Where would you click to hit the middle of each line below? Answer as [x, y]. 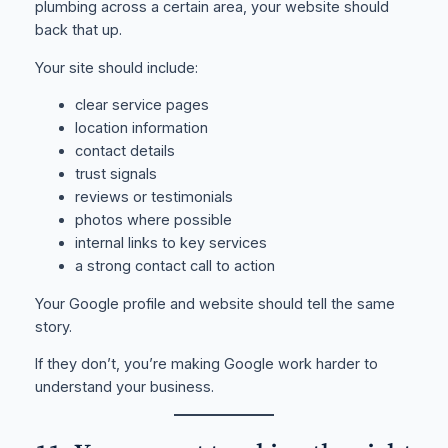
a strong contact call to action [174, 266]
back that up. [78, 30]
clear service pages [141, 105]
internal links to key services [170, 243]
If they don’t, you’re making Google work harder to [206, 364]
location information [141, 128]
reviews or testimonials [153, 197]
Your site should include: [116, 67]
